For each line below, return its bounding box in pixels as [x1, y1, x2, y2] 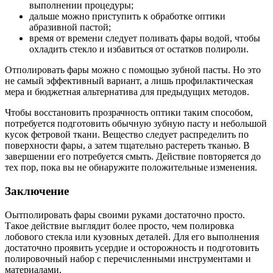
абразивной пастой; [29, 22, 111, 33]
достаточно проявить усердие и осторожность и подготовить [5, 242, 259, 253]
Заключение [5, 184, 69, 197]
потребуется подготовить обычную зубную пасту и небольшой [5, 118, 267, 129]
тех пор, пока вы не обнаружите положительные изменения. [5, 162, 257, 173]
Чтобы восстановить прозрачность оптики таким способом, [5, 107, 253, 118]
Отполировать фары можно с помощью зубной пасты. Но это [5, 65, 261, 76]
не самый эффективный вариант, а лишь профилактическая [5, 76, 253, 87]
